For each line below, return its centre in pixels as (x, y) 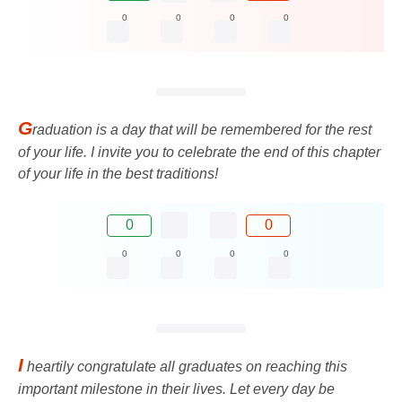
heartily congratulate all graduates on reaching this (185, 366)
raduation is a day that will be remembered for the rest (202, 130)
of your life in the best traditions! (118, 174)
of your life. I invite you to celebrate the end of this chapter (199, 153)
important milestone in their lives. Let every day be (176, 389)
